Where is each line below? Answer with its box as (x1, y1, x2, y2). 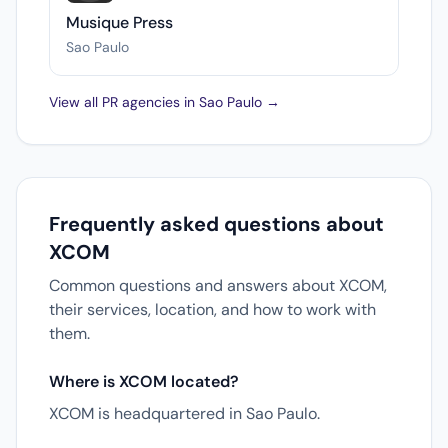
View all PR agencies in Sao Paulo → (49, 93, 280, 111)
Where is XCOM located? (49, 371, 239, 392)
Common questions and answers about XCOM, (49, 275, 387, 296)
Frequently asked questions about (49, 211, 384, 237)
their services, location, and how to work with (49, 299, 376, 320)
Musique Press (66, 12, 173, 33)
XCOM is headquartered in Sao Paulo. (49, 403, 320, 424)
